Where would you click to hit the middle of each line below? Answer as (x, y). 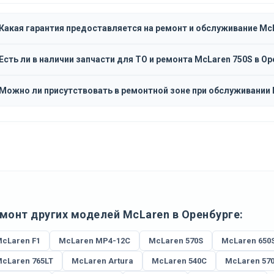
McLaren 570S (176, 241)
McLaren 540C (179, 261)
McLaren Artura (102, 261)
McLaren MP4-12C (94, 241)
